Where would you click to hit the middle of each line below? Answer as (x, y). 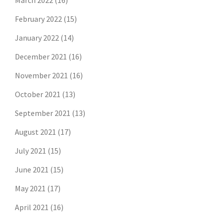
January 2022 (37, 38)
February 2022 (38, 19)
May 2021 (30, 189)
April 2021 (32, 207)
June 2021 (32, 170)
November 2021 (41, 76)
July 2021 (30, 151)
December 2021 (41, 57)
